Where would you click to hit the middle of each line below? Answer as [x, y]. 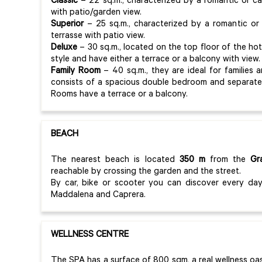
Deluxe [64, 48]
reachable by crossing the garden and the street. [146, 172]
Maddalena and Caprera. [99, 195]
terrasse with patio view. [98, 36]
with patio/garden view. [96, 13]
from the [228, 160]
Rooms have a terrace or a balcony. [119, 95]
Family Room [76, 71]
